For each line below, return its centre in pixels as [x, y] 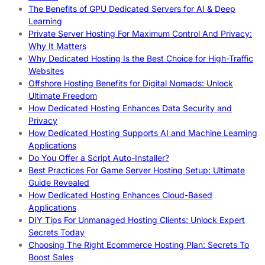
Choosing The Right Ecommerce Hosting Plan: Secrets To [139, 245]
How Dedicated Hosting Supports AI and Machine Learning [143, 133]
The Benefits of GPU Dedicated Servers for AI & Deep [132, 9]
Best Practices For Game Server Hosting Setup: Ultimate [137, 170]
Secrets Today [56, 232]
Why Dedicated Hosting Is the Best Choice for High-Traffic [141, 59]
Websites [46, 71]
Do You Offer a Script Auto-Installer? [99, 158]
